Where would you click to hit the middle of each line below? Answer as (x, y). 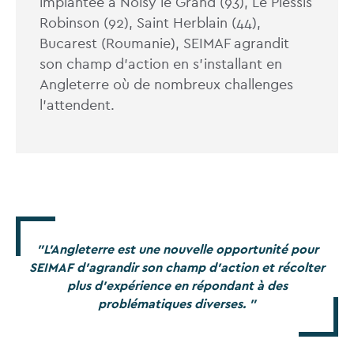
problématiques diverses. (173, 304)
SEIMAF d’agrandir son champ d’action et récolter (177, 268)
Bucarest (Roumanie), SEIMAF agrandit (164, 43)
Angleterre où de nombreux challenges (166, 85)
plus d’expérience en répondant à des (177, 286)
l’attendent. (79, 105)
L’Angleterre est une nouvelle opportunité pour (181, 250)
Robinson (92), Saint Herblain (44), (150, 23)
